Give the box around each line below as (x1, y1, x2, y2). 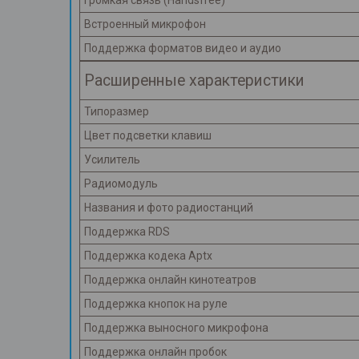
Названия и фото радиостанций (84, 201, 253, 215)
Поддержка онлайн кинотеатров (84, 273, 256, 287)
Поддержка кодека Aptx (84, 249, 212, 263)
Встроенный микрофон (84, 18, 206, 31)
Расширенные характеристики (84, 71, 305, 91)
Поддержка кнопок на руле (84, 297, 228, 311)
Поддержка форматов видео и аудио (84, 42, 281, 55)
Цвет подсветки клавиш (84, 129, 212, 143)
